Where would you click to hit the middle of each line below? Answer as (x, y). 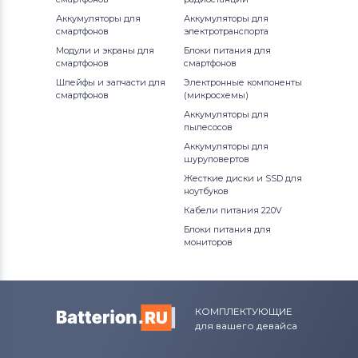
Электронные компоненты (243, 82)
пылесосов (208, 127)
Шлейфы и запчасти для (111, 82)
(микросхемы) (216, 95)
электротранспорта (226, 31)
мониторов (208, 242)
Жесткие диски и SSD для (243, 178)
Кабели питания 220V (233, 210)
